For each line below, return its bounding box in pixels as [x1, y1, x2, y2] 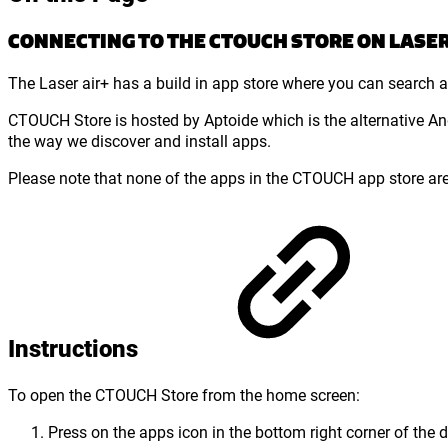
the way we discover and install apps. [8, 129, 271, 151]
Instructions [8, 332, 144, 365]
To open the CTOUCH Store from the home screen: [8, 384, 364, 406]
